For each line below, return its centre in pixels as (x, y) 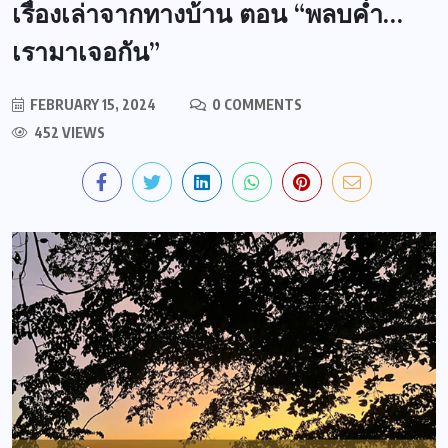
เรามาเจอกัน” (86, 51)
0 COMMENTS (255, 104)
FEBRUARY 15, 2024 (91, 104)
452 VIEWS (68, 132)
